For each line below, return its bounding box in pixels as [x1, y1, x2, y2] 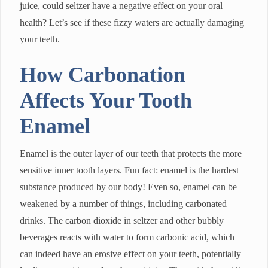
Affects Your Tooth [20, 89, 192, 113]
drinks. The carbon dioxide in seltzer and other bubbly [20, 215, 224, 226]
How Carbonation [20, 63, 185, 87]
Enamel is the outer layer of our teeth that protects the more [20, 148, 242, 159]
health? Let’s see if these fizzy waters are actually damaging [20, 17, 244, 28]
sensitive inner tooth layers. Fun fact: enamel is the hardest [20, 165, 239, 176]
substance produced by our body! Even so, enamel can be [20, 182, 237, 193]
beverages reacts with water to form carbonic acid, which [20, 232, 234, 243]
